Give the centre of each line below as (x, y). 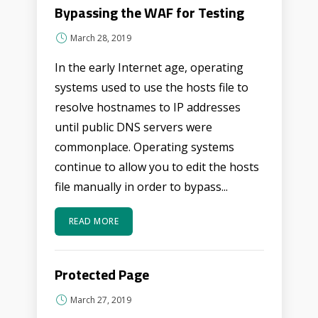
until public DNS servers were (133, 127)
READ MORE (93, 221)
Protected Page (102, 274)
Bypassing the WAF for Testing (149, 12)
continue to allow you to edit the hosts (157, 167)
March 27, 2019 (100, 300)
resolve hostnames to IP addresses (147, 107)
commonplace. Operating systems (144, 147)
